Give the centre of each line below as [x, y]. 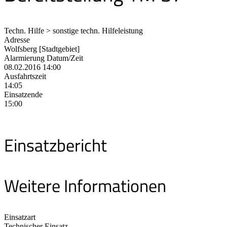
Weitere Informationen [85, 186]
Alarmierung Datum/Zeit [44, 58]
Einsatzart [20, 217]
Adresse [17, 40]
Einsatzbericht [55, 145]
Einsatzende [23, 94]
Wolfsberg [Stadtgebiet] [42, 49]
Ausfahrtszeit [25, 76]
